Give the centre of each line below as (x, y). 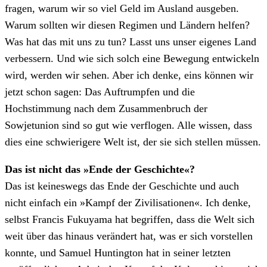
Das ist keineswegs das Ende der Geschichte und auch (122, 186)
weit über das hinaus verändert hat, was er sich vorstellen (129, 236)
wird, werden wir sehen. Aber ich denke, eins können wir (129, 75)
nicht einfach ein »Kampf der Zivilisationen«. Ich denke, (128, 202)
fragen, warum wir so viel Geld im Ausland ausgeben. (122, 8)
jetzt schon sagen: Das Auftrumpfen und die (100, 91)
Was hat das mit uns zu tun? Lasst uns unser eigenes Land (131, 41)
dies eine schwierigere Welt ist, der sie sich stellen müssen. (133, 142)
